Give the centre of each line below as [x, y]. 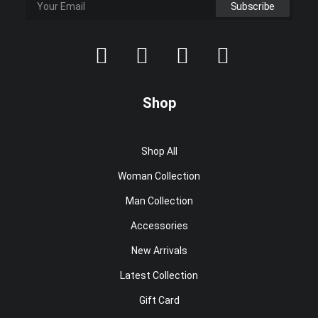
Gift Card [159, 300]
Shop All [159, 151]
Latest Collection [159, 275]
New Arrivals [159, 251]
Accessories [159, 226]
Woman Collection [159, 176]
